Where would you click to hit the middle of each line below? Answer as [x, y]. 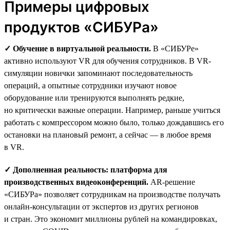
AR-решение [173, 182]
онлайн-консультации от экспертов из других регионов [101, 206]
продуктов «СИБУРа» [81, 27]
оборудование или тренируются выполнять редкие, [94, 98]
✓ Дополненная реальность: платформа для [86, 169]
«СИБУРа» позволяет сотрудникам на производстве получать [112, 194]
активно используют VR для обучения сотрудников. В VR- [108, 61]
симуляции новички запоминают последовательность [98, 73]
